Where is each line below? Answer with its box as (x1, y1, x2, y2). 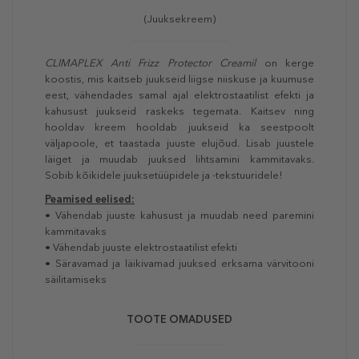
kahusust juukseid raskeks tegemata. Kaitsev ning (45, 105, 314, 118)
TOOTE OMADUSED (127, 313, 232, 326)
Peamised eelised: (45, 193, 135, 206)
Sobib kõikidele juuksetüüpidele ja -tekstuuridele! (45, 169, 283, 182)
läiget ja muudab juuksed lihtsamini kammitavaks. (45, 153, 314, 166)
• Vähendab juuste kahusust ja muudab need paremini (45, 209, 314, 222)
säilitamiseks (45, 273, 107, 286)
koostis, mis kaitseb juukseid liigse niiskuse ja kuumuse (45, 73, 314, 86)
